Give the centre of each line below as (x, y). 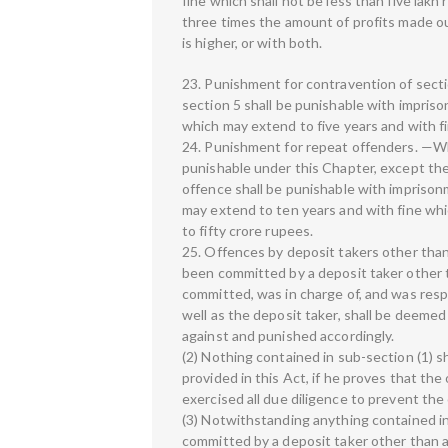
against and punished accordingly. (288, 335)
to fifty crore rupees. (248, 230)
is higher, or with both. (254, 42)
